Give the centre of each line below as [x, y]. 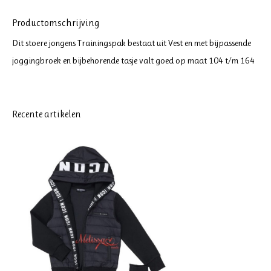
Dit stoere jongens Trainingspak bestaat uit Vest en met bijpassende [132, 43]
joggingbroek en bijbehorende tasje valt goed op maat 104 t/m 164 [133, 60]
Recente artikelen [47, 114]
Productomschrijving [56, 23]
